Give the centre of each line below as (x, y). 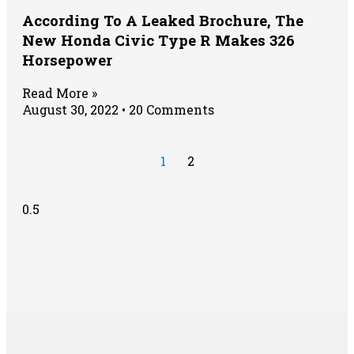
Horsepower (67, 59)
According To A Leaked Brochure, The (163, 20)
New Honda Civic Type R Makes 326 (158, 40)
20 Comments (170, 109)
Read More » (60, 92)
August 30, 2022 (72, 109)
